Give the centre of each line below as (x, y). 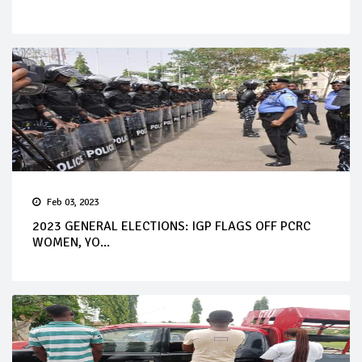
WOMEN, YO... (71, 242)
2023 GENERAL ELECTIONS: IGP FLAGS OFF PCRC (172, 226)
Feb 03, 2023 (73, 202)
